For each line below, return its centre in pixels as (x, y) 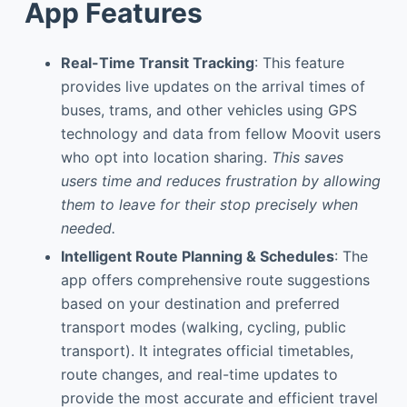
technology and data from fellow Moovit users (220, 134)
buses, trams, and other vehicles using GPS (208, 110)
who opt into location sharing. (166, 157)
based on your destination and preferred (200, 303)
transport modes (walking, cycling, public (203, 327)
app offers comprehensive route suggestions (215, 279)
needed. (88, 228)
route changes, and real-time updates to (199, 374)
